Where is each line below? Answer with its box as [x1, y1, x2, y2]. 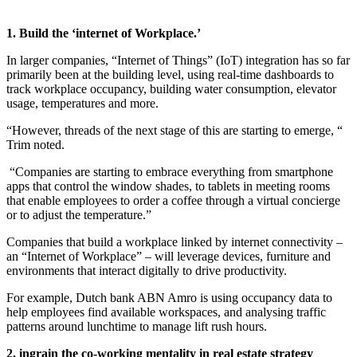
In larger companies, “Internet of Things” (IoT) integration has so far [6, 53, 350, 67]
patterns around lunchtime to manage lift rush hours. [6, 319, 267, 333]
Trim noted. [6, 137, 68, 151]
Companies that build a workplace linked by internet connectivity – [6, 234, 343, 249]
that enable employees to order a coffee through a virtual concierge [6, 193, 340, 207]
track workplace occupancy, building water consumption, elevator [6, 81, 336, 96]
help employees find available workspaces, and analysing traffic [6, 304, 326, 319]
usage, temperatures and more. [6, 96, 162, 110]
